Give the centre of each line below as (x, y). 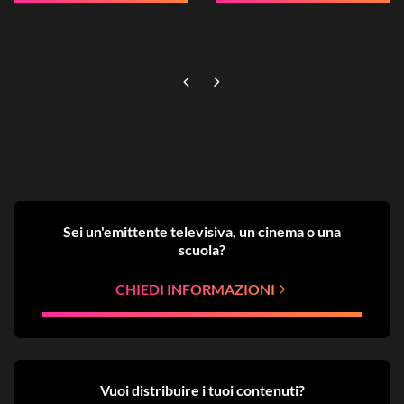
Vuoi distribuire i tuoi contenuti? (202, 390)
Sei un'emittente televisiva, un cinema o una (202, 231)
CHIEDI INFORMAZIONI (195, 289)
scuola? (202, 249)
